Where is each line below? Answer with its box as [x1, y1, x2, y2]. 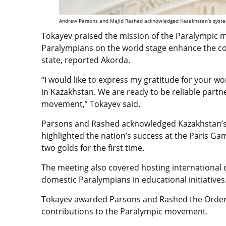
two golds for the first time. [41, 142, 144, 153]
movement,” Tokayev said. [41, 98, 140, 109]
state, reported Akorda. [41, 54, 130, 66]
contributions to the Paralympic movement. [41, 206, 208, 217]
